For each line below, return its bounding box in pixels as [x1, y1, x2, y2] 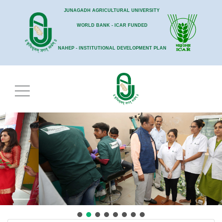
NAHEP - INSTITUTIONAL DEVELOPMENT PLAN [58, 46, 166, 51]
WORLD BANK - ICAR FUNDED [77, 23, 148, 28]
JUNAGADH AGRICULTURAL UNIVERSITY [63, 8, 161, 13]
